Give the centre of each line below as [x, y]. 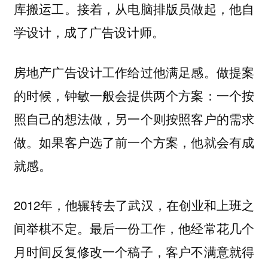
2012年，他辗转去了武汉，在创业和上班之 [134, 205]
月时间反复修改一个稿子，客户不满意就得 [134, 252]
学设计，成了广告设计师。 [89, 32]
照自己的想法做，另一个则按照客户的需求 [134, 118]
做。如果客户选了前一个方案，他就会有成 [134, 141]
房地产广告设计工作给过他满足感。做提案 [134, 71]
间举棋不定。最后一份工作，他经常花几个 [134, 228]
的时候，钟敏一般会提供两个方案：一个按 [134, 95]
